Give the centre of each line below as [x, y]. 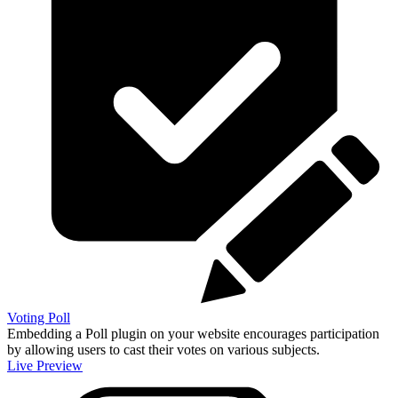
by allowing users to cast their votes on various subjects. [163, 349]
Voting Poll [39, 317]
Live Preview [45, 365]
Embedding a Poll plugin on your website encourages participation [193, 333]
